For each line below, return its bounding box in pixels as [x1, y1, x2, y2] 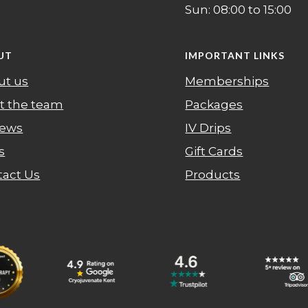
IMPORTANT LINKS [185, 49, 285, 62]
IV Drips [185, 121, 232, 135]
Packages [185, 98, 243, 112]
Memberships [185, 74, 269, 89]
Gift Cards [185, 144, 243, 159]
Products [185, 168, 241, 182]
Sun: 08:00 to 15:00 [185, 2, 292, 16]
